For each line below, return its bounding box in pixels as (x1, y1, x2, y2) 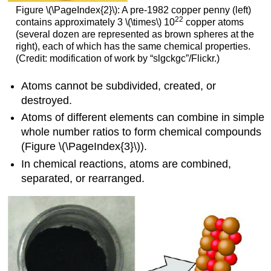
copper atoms (183, 17, 244, 28)
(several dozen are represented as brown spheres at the (15, 29, 254, 40)
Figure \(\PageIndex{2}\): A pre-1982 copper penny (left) (15, 5, 251, 16)
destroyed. (21, 94, 73, 106)
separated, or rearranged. (21, 172, 145, 184)
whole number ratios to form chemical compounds (21, 126, 262, 139)
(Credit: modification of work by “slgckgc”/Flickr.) (15, 53, 220, 64)
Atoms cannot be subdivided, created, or (21, 79, 217, 92)
